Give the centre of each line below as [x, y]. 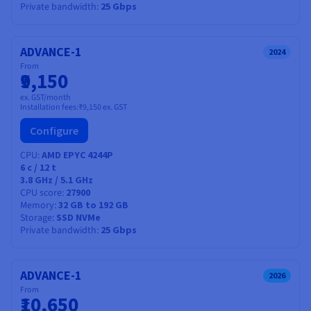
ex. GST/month [45, 97]
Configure [54, 130]
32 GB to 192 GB [93, 204]
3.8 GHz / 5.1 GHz [57, 179]
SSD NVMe [78, 217]
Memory [37, 205]
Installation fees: [49, 107]
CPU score [41, 193]
